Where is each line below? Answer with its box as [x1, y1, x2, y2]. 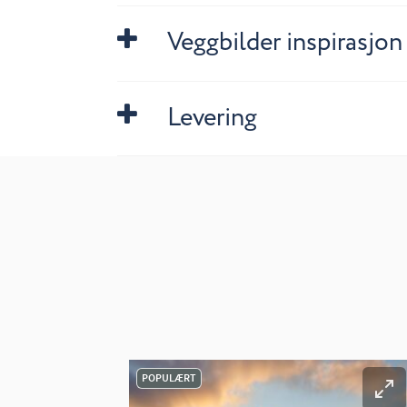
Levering [166, 105, 257, 131]
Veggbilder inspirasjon [166, 31, 402, 56]
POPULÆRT [141, 371, 196, 385]
